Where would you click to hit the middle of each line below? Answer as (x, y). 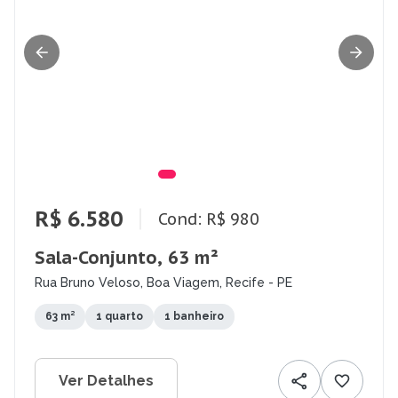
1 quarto (119, 317)
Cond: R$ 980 (209, 219)
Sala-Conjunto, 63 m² (127, 258)
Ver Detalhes (106, 381)
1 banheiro (194, 317)
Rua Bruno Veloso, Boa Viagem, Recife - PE (163, 283)
